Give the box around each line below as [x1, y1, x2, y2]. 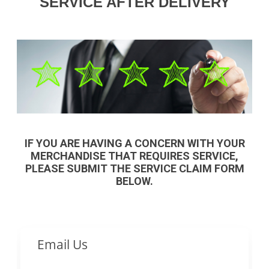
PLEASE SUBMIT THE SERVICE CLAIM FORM [25, 162, 244, 175]
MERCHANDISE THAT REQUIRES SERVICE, [31, 150, 238, 163]
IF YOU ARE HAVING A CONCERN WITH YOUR [24, 137, 245, 150]
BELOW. [116, 175, 153, 188]
